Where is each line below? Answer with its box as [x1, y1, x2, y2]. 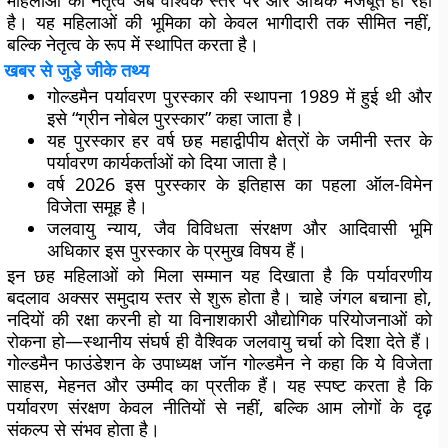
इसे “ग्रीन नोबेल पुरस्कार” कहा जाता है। [47, 106, 305, 130]
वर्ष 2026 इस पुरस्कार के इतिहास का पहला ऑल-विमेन [47, 172, 432, 196]
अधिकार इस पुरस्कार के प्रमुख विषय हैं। [47, 238, 308, 262]
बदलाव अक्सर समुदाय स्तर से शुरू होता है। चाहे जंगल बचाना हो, [7, 285, 432, 309]
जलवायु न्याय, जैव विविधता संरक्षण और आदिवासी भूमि [47, 216, 432, 240]
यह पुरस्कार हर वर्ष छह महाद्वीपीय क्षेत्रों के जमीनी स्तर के [47, 128, 432, 152]
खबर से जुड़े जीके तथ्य [4, 58, 150, 82]
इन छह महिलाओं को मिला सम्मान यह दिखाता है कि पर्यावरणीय [7, 263, 432, 287]
